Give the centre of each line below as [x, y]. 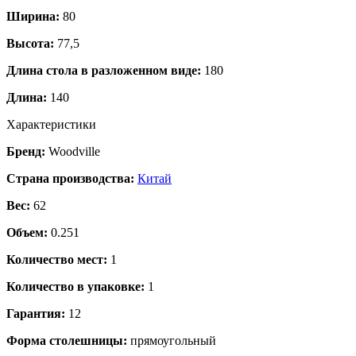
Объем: [27, 232]
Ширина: [33, 16]
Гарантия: [36, 313]
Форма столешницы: [67, 340]
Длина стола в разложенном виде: [104, 70]
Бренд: [26, 151]
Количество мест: [57, 259]
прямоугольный [172, 340]
